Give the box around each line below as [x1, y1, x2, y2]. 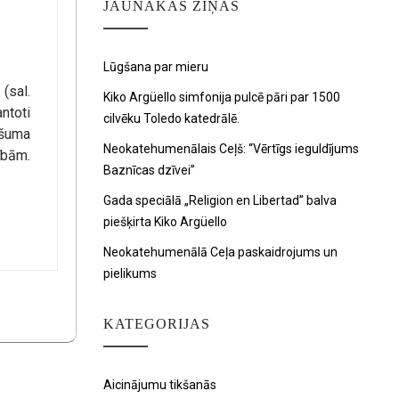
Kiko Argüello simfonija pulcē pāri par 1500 [103, 90, 340, 104]
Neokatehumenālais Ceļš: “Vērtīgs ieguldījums [103, 142, 359, 156]
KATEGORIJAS [103, 316, 210, 331]
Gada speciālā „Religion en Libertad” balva [103, 193, 337, 208]
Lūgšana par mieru [103, 60, 208, 74]
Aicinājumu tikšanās [103, 378, 216, 392]
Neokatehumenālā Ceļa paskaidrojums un [103, 245, 338, 259]
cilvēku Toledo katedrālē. [103, 111, 240, 126]
